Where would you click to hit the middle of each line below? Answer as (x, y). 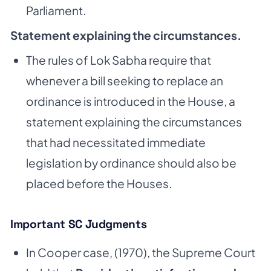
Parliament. (56, 11)
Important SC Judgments (79, 224)
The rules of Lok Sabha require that (118, 60)
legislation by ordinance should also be (131, 162)
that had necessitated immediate (116, 142)
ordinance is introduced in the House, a (130, 101)
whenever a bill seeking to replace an (124, 80)
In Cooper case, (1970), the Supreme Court (140, 253)
